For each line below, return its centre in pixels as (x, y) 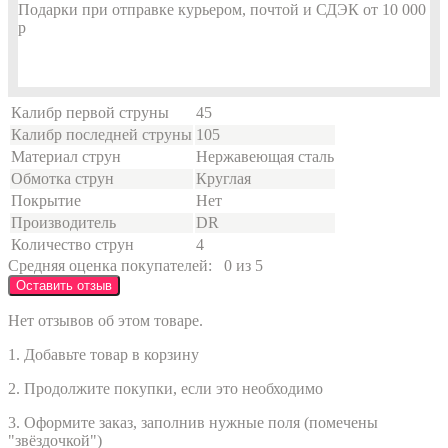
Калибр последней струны (101, 134)
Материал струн (66, 156)
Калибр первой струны (90, 112)
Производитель (63, 222)
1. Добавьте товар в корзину (103, 354)
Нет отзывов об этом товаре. (105, 320)
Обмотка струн (62, 178)
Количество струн (72, 244)
